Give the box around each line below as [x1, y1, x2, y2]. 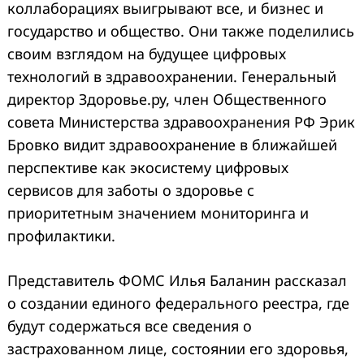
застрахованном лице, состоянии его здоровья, [7, 338, 349, 358]
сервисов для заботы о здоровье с [7, 180, 254, 200]
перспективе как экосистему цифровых [7, 157, 288, 177]
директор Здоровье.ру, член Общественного [7, 89, 327, 109]
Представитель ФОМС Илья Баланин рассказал [7, 270, 347, 290]
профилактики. [7, 225, 115, 245]
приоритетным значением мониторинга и [7, 202, 309, 223]
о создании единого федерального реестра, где [7, 292, 349, 313]
